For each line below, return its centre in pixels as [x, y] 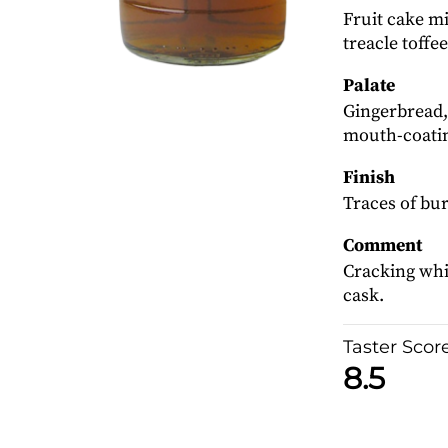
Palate [368, 85]
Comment [382, 245]
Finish [368, 177]
